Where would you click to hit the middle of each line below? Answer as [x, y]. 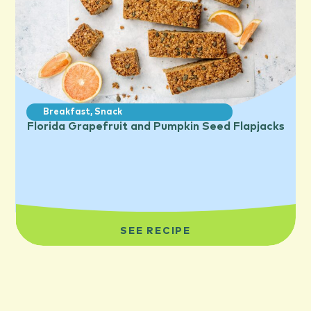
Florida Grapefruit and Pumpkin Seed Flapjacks [155, 126]
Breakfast [67, 112]
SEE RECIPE [155, 232]
